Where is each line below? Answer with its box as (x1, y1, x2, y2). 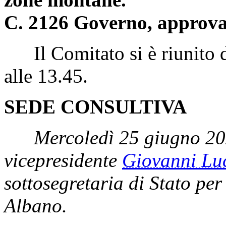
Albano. (4, 194, 67, 216)
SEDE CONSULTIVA (4, 95, 187, 118)
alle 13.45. (4, 65, 88, 87)
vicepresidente (4, 149, 122, 171)
